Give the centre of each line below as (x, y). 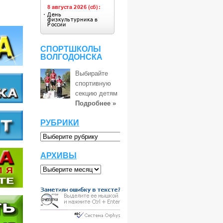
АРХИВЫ (58, 156)
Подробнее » (96, 103)
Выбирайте (92, 73)
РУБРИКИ (60, 123)
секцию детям (96, 93)
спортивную (93, 83)
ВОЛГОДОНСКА (71, 57)
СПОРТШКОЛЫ (71, 49)
